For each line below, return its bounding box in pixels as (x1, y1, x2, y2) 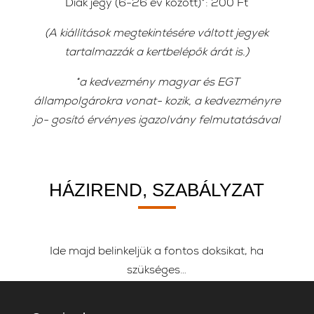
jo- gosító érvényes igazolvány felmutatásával (33, 116, 280, 127)
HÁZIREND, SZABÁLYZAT (49, 179, 265, 200)
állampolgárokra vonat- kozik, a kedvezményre (33, 97, 280, 108)
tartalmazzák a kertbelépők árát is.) (64, 48, 250, 59)
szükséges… (127, 266, 187, 277)
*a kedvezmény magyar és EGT (74, 78, 239, 89)
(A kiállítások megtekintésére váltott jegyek (45, 29, 269, 40)
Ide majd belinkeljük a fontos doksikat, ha (50, 247, 264, 258)
